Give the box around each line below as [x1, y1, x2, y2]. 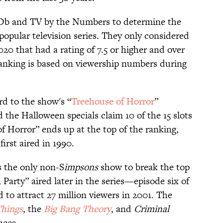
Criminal [134, 202, 169, 216]
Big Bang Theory [44, 202, 111, 216]
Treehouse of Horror [71, 95, 154, 109]
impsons [64, 160, 98, 174]
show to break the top [98, 160, 190, 174]
